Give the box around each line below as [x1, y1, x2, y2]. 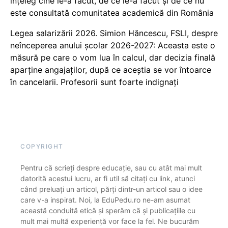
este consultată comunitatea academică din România [10, 8, 214, 18]
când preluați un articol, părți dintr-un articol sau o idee [20, 185, 203, 194]
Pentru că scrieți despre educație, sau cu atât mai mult [20, 163, 202, 173]
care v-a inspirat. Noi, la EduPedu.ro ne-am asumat [20, 195, 190, 205]
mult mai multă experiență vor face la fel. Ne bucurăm [20, 217, 199, 226]
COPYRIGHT [20, 142, 64, 151]
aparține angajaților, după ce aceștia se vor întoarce [10, 65, 211, 75]
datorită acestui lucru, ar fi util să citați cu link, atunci [20, 174, 195, 183]
